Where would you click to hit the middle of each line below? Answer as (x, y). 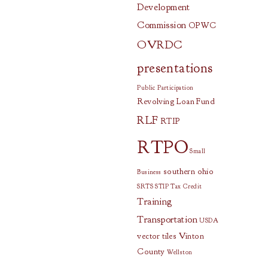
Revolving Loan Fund (176, 101)
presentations (175, 68)
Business (149, 172)
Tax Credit (186, 186)
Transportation (167, 220)
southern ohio (188, 171)
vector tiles (157, 236)
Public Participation (165, 88)
